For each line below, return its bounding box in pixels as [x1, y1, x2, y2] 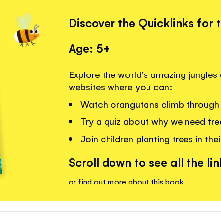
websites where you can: [69, 80, 173, 93]
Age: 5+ [69, 40, 110, 56]
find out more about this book [78, 176, 184, 186]
